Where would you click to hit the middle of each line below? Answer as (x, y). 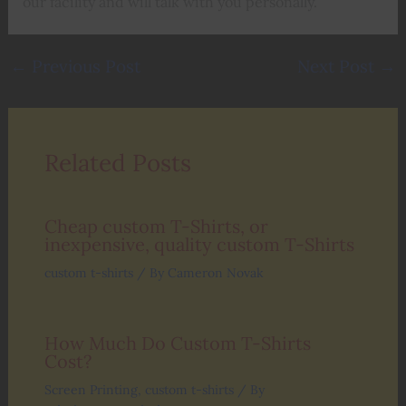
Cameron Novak (215, 272)
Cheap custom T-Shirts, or (156, 226)
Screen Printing (91, 389)
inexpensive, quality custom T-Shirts (199, 244)
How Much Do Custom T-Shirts (177, 343)
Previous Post (83, 66)
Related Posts (117, 162)
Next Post (338, 66)
